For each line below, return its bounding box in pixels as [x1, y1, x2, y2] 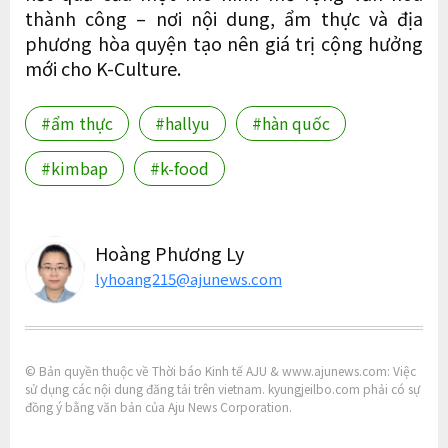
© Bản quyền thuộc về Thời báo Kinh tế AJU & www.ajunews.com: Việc [25, 361, 416, 379]
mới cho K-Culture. [25, 54, 181, 81]
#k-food [150, 155, 209, 180]
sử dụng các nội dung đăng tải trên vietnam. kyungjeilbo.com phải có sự [25, 379, 420, 397]
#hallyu [155, 110, 210, 135]
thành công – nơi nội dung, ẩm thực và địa [25, 4, 423, 31]
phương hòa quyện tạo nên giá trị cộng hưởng [25, 29, 423, 56]
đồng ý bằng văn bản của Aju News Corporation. [25, 397, 292, 415]
